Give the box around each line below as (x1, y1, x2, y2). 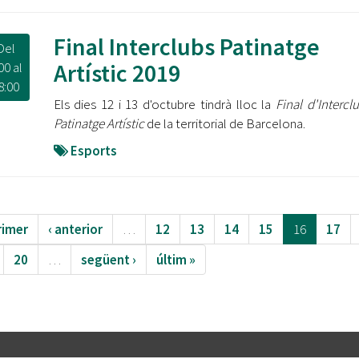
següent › (80, 251, 136, 268)
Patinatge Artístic (53, 115, 144, 132)
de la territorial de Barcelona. (143, 115, 305, 132)
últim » (155, 251, 196, 268)
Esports (70, 142, 117, 159)
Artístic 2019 (53, 58, 180, 88)
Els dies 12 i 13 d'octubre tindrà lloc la (53, 95, 276, 113)
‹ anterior (47, 220, 103, 238)
